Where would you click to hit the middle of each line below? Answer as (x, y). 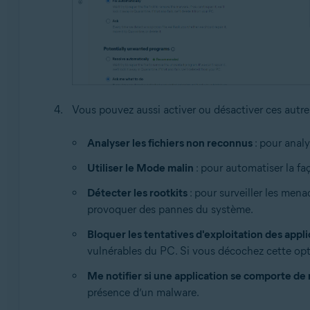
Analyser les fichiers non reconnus (170, 143)
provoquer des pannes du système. (170, 209)
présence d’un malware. (143, 292)
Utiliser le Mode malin (140, 167)
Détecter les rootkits (137, 192)
